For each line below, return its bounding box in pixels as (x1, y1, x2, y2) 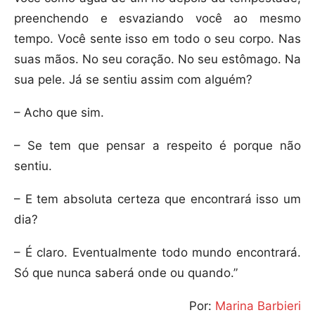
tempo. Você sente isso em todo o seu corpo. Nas (14, 32, 301, 46)
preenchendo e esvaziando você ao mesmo (14, 11, 301, 26)
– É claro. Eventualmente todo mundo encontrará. (14, 245, 301, 260)
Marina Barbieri (215, 299, 301, 314)
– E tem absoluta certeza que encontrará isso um (14, 192, 301, 207)
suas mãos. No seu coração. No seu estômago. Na (14, 52, 301, 67)
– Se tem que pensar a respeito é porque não (14, 139, 301, 153)
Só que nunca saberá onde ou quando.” (14, 266, 238, 281)
